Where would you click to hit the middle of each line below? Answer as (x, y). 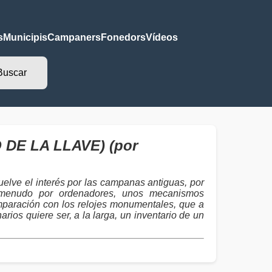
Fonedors (123, 37)
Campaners (74, 37)
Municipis (25, 37)
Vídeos (161, 37)
